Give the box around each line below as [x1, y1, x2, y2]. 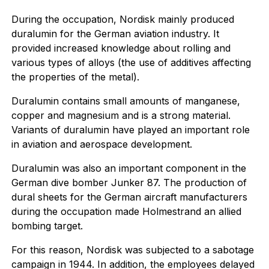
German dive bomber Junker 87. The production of [11, 177, 247, 189]
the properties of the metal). [11, 71, 139, 83]
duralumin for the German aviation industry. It [11, 28, 219, 40]
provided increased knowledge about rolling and [11, 42, 231, 54]
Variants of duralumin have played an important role [11, 124, 250, 136]
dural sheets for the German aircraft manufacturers [11, 191, 247, 203]
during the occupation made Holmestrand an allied [11, 205, 241, 217]
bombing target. [11, 220, 83, 232]
